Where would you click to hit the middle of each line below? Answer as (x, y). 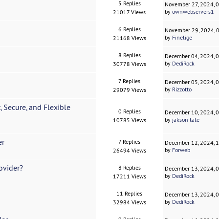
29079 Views (129, 90)
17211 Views (129, 176)
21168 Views (129, 38)
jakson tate (186, 120)
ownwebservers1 (193, 12)
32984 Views (129, 202)
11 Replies (130, 194)
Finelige (182, 38)
